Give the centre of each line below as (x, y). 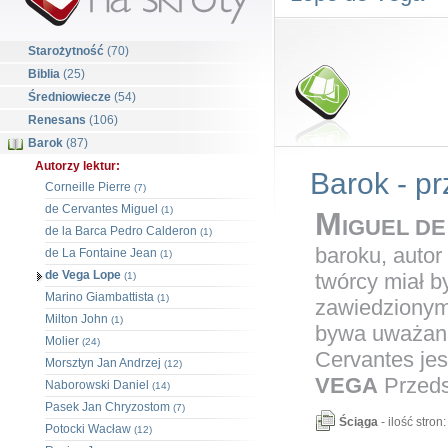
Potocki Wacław (89, 429)
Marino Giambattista (101, 297)
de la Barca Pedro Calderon (122, 231)
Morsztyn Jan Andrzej (104, 363)
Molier (63, 341)
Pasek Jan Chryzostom (109, 407)
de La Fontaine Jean (102, 253)
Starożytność (66, 51)
